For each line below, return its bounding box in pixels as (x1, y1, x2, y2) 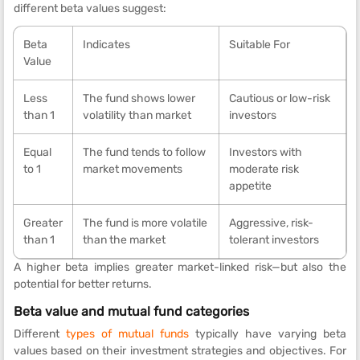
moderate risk (229, 162, 299, 176)
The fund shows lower (83, 92, 195, 105)
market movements (83, 162, 182, 176)
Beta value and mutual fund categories (14, 304, 249, 319)
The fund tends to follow (83, 145, 206, 159)
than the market (83, 233, 166, 247)
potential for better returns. (14, 277, 152, 291)
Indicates (83, 38, 130, 51)
